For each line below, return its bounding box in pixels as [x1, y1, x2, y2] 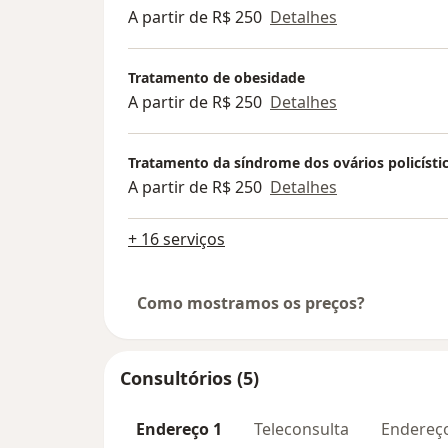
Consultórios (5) [120, 366, 259, 391]
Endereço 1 [136, 418, 222, 441]
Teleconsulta [254, 418, 349, 441]
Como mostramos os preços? [137, 292, 365, 315]
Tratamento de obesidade [128, 67, 305, 87]
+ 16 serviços [128, 228, 225, 251]
